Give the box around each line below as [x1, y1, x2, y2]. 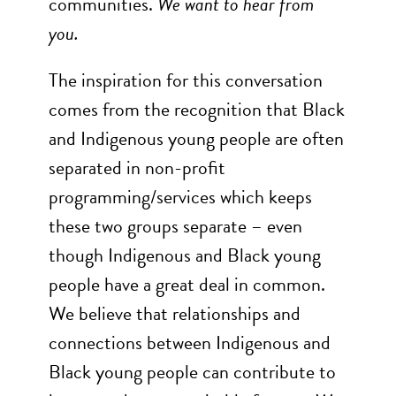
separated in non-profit [49, 153, 225, 182]
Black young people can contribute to [49, 357, 336, 386]
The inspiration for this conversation [49, 65, 323, 95]
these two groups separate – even [49, 211, 302, 240]
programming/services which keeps [49, 182, 312, 211]
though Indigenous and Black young [49, 240, 321, 270]
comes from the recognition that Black [49, 95, 345, 124]
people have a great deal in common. [49, 270, 325, 299]
